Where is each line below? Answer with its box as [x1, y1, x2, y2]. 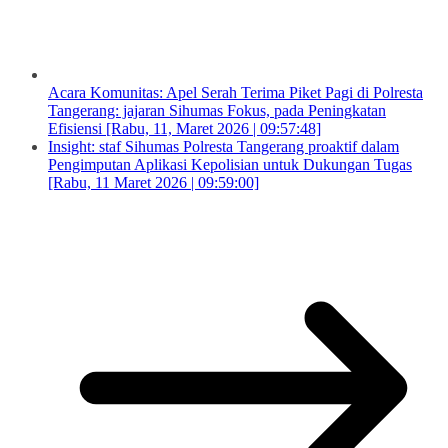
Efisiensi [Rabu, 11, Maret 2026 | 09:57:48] [48, 119, 321, 137]
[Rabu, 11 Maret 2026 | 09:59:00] [48, 173, 259, 191]
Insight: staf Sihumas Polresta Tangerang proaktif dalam [48, 137, 399, 155]
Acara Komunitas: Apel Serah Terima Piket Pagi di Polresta [48, 83, 423, 101]
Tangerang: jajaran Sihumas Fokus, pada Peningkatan [48, 101, 386, 119]
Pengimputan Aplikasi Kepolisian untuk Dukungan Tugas [48, 155, 412, 173]
